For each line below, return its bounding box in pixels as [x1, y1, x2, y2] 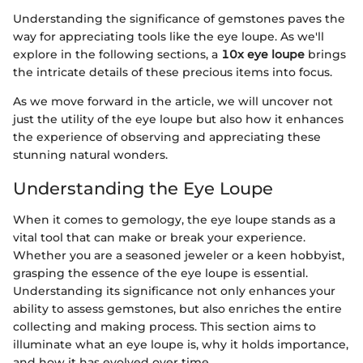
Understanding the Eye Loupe [13, 178, 273, 199]
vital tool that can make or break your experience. [13, 229, 305, 245]
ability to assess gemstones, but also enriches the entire [13, 301, 342, 316]
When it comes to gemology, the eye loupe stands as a [13, 211, 335, 227]
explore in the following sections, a [13, 47, 221, 62]
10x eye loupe [221, 47, 305, 62]
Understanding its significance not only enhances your [13, 283, 335, 298]
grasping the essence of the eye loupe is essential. [13, 265, 308, 280]
